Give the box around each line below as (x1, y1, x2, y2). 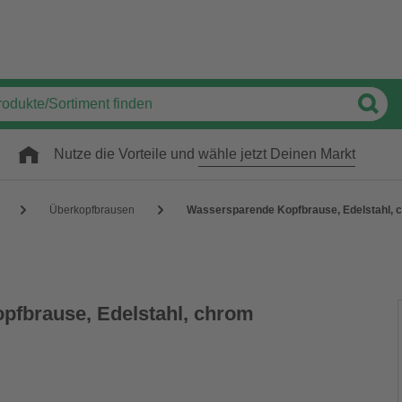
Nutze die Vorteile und (54, 146, 198, 162)
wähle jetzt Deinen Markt (198, 146, 355, 162)
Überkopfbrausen (49, 203, 135, 216)
